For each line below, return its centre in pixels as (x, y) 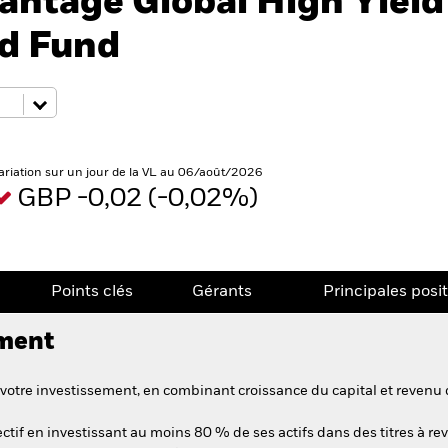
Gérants (222, 292)
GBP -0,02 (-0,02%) (140, 199)
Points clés (91, 292)
